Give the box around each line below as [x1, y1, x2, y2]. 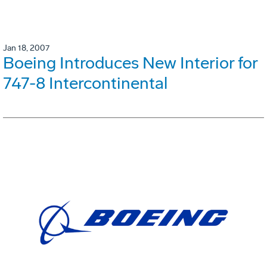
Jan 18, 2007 [3, 43, 49, 54]
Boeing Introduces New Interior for [3, 53, 257, 73]
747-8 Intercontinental [3, 73, 167, 94]
